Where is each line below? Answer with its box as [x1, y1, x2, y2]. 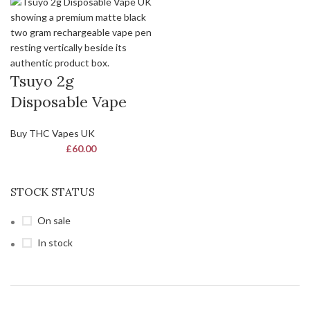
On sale [37, 215, 71, 226]
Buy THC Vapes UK [10, 127, 95, 139]
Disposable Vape [10, 92, 127, 111]
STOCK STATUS [10, 185, 95, 199]
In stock [37, 237, 73, 248]
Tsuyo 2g [10, 71, 74, 91]
